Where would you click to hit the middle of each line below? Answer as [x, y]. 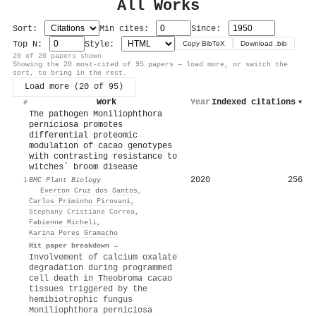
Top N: [30, 44]
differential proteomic [83, 135]
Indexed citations [254, 102]
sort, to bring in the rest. [70, 72]
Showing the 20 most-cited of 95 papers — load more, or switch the [150, 64]
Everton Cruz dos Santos [89, 190]
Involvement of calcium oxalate [103, 257]
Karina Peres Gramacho [73, 232]
